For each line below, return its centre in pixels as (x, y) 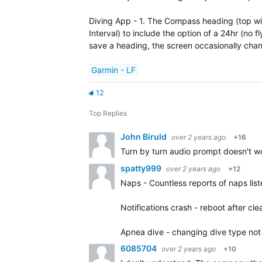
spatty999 (142, 168)
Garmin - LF (113, 70)
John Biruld (144, 137)
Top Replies (108, 113)
